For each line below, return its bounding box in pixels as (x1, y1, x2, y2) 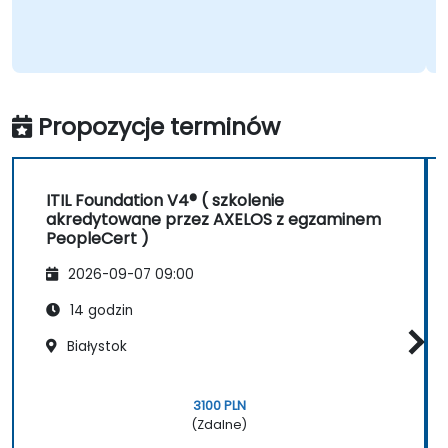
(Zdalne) (191, 415, 247, 433)
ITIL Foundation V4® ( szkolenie (46, 189, 284, 213)
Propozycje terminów (38, 110, 280, 144)
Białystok (63, 336, 127, 356)
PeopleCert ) (46, 227, 149, 251)
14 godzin (66, 300, 133, 320)
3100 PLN (192, 396, 246, 414)
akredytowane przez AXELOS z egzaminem (46, 208, 381, 232)
